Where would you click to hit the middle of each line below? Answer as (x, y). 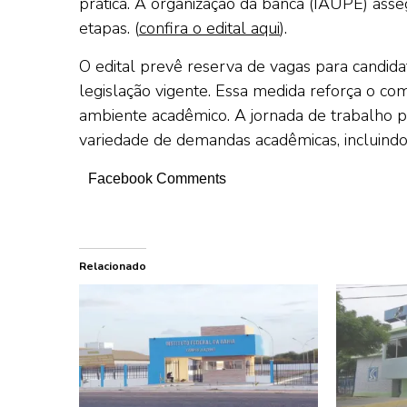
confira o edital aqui (209, 28)
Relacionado (113, 266)
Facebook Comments (157, 178)
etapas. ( (109, 28)
